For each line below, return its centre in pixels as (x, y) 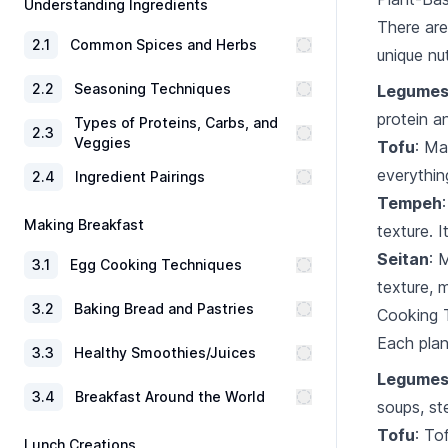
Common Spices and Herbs (163, 44)
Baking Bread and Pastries (164, 308)
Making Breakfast (84, 224)
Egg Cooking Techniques (156, 264)
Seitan (403, 259)
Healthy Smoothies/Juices (165, 352)
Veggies (102, 142)
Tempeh (409, 203)
